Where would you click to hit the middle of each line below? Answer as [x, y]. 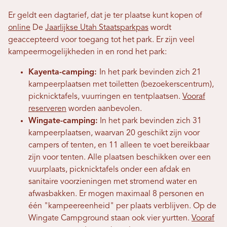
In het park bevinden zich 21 [150, 73]
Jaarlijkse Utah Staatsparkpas [97, 28]
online [19, 28]
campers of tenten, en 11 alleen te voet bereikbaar [119, 146]
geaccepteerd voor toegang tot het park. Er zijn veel [101, 40]
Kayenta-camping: [64, 73]
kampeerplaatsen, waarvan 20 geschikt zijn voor [114, 134]
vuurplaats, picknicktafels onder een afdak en [109, 170]
